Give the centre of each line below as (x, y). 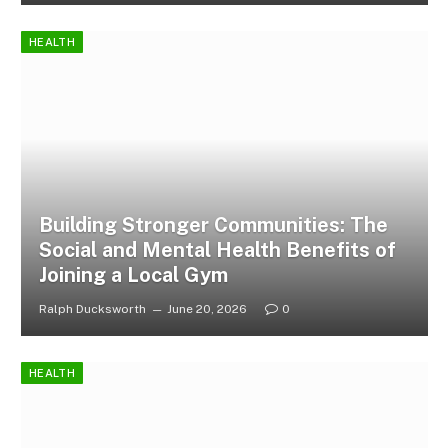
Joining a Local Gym (133, 275)
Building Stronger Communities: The (213, 225)
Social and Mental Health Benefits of (217, 250)
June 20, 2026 (206, 309)
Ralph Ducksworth (92, 309)
